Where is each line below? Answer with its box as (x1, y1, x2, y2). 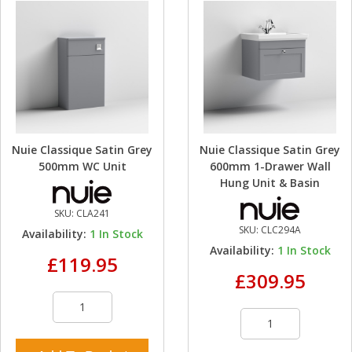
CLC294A (261, 223, 301, 237)
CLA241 (76, 207, 110, 221)
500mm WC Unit (38, 159, 126, 174)
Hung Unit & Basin (220, 175, 320, 191)
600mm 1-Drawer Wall (209, 159, 331, 174)
